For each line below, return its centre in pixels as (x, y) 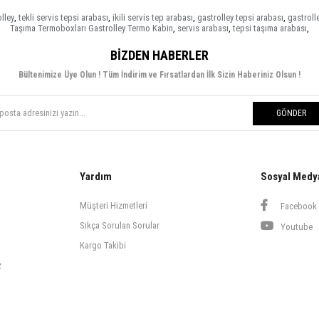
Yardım (96, 176)
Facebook (298, 206)
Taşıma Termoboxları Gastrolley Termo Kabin (91, 28)
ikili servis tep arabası (153, 17)
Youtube (296, 226)
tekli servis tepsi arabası (63, 17)
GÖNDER (291, 113)
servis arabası (203, 28)
